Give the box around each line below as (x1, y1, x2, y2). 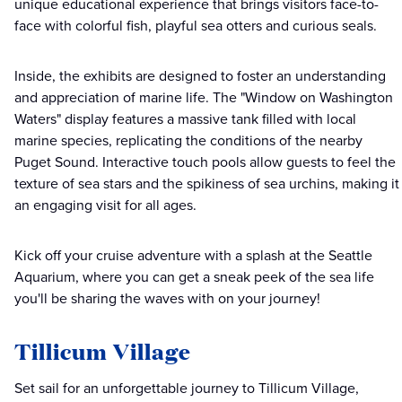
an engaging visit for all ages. (14, 195, 197, 216)
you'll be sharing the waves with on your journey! (14, 288, 320, 310)
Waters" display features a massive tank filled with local (14, 109, 356, 130)
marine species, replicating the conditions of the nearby (14, 130, 363, 152)
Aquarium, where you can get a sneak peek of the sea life (14, 267, 374, 288)
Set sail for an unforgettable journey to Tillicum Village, (14, 378, 359, 399)
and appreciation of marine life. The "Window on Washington (14, 87, 393, 109)
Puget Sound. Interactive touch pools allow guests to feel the (14, 152, 396, 173)
